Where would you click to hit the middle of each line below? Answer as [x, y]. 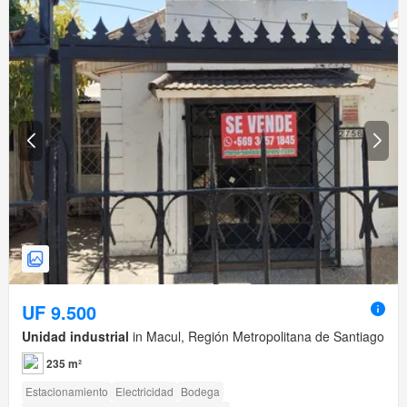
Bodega [200, 392]
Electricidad [144, 392]
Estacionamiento [67, 392]
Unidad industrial [75, 337]
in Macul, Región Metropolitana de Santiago [257, 337]
